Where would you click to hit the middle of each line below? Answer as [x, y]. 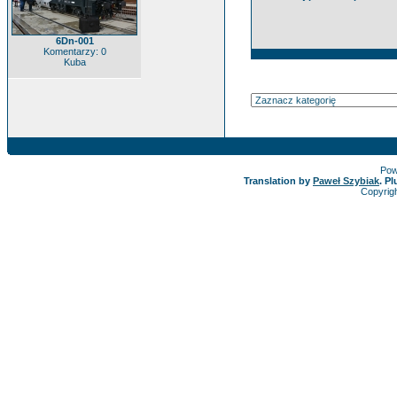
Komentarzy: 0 [74, 51]
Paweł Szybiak [346, 181]
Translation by [278, 181]
